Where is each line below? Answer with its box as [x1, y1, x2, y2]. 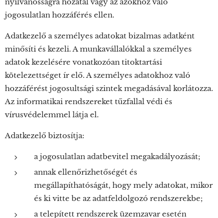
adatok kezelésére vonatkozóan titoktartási [5, 57, 162, 67]
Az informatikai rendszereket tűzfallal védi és [5, 97, 172, 106]
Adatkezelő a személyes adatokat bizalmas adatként [5, 31, 195, 40]
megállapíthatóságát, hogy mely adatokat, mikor [34, 181, 213, 190]
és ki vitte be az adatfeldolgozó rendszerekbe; [34, 194, 203, 203]
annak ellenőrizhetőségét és [34, 167, 137, 177]
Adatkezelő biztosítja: [5, 131, 84, 140]
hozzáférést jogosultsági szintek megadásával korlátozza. [5, 84, 213, 93]
